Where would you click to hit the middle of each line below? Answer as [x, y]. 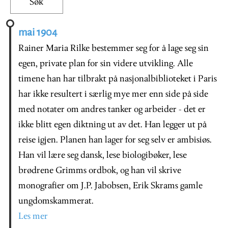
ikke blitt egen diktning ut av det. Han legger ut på [112, 125]
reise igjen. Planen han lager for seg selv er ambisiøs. [115, 140]
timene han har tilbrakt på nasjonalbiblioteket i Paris [118, 79]
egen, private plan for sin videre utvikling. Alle [106, 64]
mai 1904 [38, 33]
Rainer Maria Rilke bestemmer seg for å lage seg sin [113, 49]
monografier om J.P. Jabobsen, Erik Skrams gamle [110, 186]
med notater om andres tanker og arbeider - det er [112, 110]
